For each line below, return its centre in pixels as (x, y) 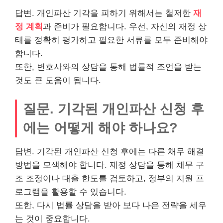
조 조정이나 (39, 178)
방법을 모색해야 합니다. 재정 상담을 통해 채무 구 (110, 165)
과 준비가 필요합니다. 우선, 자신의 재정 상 (125, 26)
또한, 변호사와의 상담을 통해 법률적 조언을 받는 (108, 67)
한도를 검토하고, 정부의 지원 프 (142, 178)
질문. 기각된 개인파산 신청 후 (113, 109)
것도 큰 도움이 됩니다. (58, 80)
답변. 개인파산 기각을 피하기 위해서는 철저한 (104, 13)
